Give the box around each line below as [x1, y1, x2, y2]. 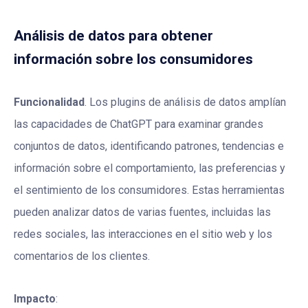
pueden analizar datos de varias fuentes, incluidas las [14, 206, 271, 219]
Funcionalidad [14, 96, 85, 109]
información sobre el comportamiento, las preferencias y [14, 162, 285, 175]
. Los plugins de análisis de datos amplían [85, 96, 286, 109]
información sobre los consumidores [14, 51, 253, 68]
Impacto [14, 292, 56, 306]
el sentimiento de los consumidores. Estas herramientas [14, 184, 285, 197]
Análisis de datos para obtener [14, 27, 213, 45]
